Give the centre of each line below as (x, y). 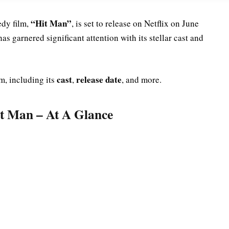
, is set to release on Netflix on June (135, 23)
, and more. (142, 79)
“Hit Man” (51, 23)
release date (99, 79)
